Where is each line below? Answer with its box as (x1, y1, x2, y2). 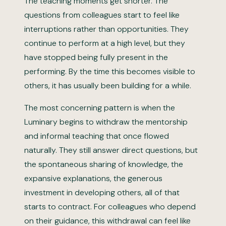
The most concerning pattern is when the (24, 102, 175, 113)
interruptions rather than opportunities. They (24, 24, 189, 34)
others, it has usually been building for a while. (24, 80, 191, 91)
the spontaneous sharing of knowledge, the (24, 159, 183, 169)
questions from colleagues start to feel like (24, 10, 180, 20)
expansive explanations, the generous (24, 173, 162, 184)
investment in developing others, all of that (24, 187, 180, 198)
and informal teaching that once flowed (24, 131, 169, 141)
